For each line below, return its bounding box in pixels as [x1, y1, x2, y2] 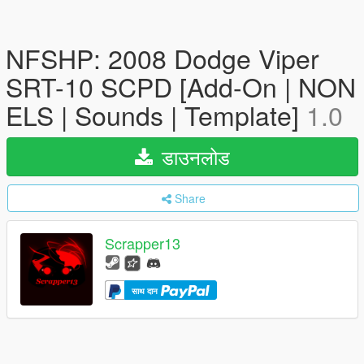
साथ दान [132, 284, 160, 297]
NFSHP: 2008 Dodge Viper [6, 39, 319, 76]
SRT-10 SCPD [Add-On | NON [6, 67, 356, 105]
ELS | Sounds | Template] [6, 96, 306, 133]
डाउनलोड [156, 142, 230, 171]
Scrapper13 [105, 232, 180, 254]
